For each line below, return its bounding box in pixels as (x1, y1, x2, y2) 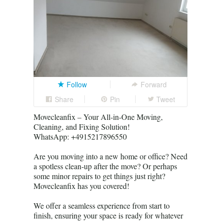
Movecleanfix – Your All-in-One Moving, (34, 111, 163, 122)
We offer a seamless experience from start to (34, 200, 170, 211)
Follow (67, 79, 87, 89)
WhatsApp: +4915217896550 (34, 131, 127, 142)
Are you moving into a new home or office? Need (34, 150, 187, 161)
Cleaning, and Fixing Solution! (34, 121, 130, 132)
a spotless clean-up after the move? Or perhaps (34, 160, 177, 171)
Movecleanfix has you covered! (34, 180, 129, 191)
